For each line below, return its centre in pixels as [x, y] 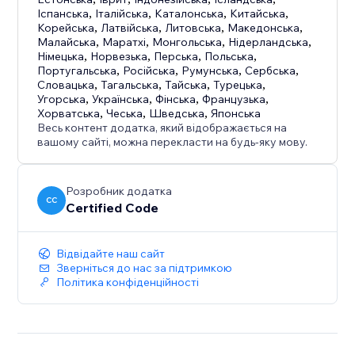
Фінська [176, 99]
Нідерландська [269, 42]
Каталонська [189, 14]
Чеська [125, 114]
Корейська [66, 28]
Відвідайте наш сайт [111, 254]
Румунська [210, 71]
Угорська [62, 99]
